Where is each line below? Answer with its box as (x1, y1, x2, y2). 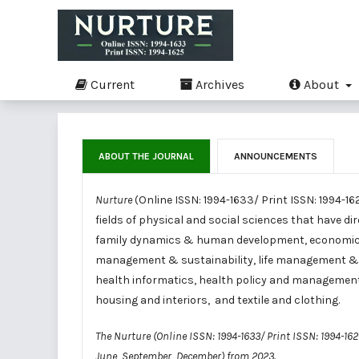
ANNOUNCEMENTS (234, 150, 317, 162)
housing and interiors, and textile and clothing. (95, 292, 342, 307)
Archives (192, 76, 244, 92)
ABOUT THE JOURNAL (99, 150, 194, 162)
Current (87, 76, 135, 92)
